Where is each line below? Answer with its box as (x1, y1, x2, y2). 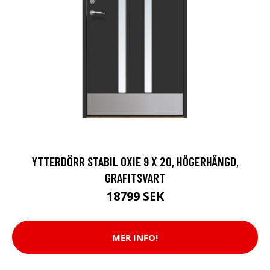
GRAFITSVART (105, 170, 165, 185)
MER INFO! (112, 231, 158, 243)
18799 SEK (106, 188, 164, 204)
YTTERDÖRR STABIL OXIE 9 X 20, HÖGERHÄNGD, (31, 154, 239, 169)
